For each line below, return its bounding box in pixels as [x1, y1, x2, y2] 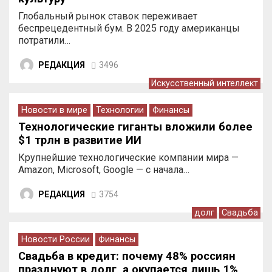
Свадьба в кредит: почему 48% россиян [18, 250, 236, 262]
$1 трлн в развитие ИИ [18, 134, 141, 146]
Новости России [21, 234, 90, 245]
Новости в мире [21, 105, 87, 115]
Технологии [96, 105, 144, 115]
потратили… [18, 35, 70, 46]
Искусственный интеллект [151, 78, 258, 89]
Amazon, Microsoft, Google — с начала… [18, 164, 189, 175]
